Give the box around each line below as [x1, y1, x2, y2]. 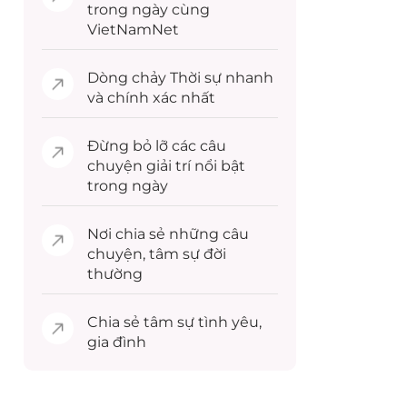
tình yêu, [194, 313, 262, 331]
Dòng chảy [87, 69, 170, 86]
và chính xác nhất [87, 89, 215, 106]
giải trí [146, 157, 191, 174]
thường [87, 265, 143, 283]
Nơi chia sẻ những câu [87, 225, 249, 243]
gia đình [87, 333, 146, 351]
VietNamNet [87, 21, 179, 38]
